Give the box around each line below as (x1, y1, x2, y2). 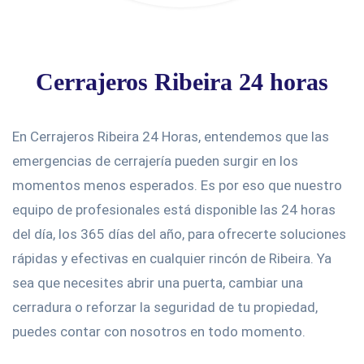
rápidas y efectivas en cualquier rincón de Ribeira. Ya (12, 250, 331, 267)
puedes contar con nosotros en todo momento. (12, 323, 305, 340)
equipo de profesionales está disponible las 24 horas (12, 201, 336, 219)
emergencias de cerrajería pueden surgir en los (12, 153, 298, 170)
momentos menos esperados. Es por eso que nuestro (12, 177, 342, 194)
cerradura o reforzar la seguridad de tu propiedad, (12, 299, 318, 316)
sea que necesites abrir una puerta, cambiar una (12, 275, 303, 292)
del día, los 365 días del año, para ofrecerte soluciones (12, 226, 346, 243)
